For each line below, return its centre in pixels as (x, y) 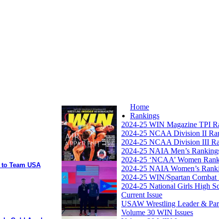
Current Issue (142, 195)
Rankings (145, 116)
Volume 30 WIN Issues (157, 213)
